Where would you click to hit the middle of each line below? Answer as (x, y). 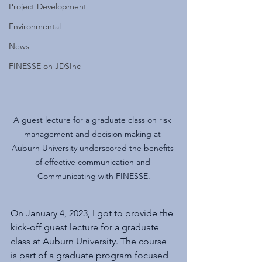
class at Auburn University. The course (90, 242)
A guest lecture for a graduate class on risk (94, 120)
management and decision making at (94, 134)
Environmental (35, 26)
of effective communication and (94, 162)
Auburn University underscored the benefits (94, 148)
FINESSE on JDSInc (45, 66)
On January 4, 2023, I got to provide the (93, 213)
